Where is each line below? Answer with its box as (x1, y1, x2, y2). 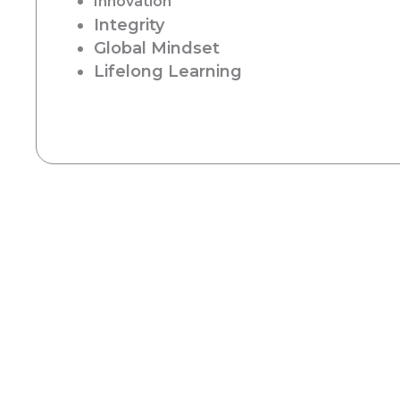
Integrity (94, 15, 164, 35)
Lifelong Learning (94, 62, 242, 81)
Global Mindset (94, 38, 220, 58)
